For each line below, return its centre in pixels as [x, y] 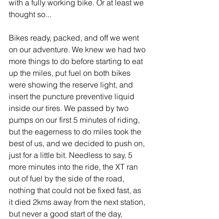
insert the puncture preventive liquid [73, 96]
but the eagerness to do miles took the [76, 131]
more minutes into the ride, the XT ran [74, 167]
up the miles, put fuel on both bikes [71, 73]
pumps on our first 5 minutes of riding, [75, 120]
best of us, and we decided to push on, [78, 143]
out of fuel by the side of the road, [67, 178]
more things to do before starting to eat [77, 61]
